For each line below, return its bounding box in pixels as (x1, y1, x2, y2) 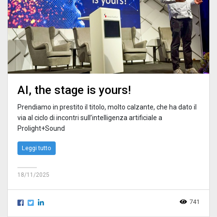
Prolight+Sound (17, 124, 65, 132)
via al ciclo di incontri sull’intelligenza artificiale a (17, 113, 162, 122)
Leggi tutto (22, 144, 51, 152)
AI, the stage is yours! (17, 83, 131, 97)
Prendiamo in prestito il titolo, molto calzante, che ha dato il (17, 103, 197, 111)
